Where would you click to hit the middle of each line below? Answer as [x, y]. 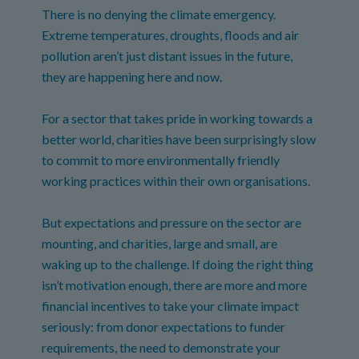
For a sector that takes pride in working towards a [177, 118]
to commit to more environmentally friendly [161, 160]
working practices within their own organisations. [176, 181]
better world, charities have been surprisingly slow [179, 139]
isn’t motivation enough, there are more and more [175, 285]
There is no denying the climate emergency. [159, 14]
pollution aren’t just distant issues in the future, [167, 56]
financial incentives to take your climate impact [171, 306]
